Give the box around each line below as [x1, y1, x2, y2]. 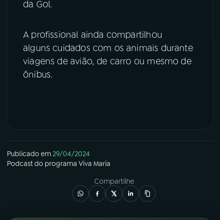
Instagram [30, 39, 60, 47]
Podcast [7, 159, 33, 168]
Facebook [119, 14, 148, 23]
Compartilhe [94, 176, 134, 186]
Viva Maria [79, 159, 110, 168]
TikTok [30, 63, 48, 72]
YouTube [30, 14, 55, 23]
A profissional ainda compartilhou [23, 29, 162, 41]
